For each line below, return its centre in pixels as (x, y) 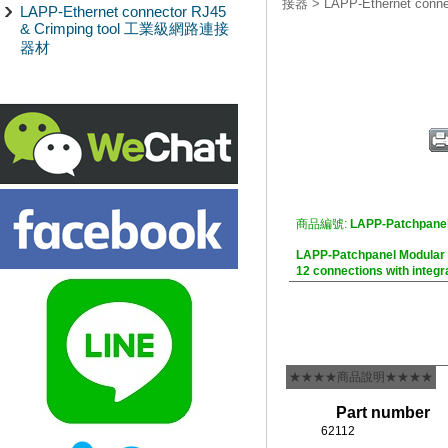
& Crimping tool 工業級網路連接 (124, 28)
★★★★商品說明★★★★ (361, 377)
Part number (383, 412)
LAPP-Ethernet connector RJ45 (123, 11)
